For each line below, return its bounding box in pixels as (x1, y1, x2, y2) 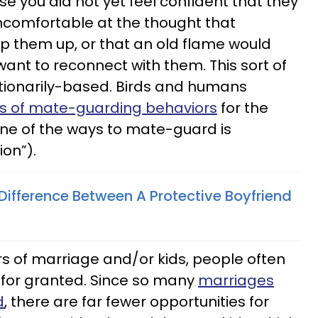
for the (217, 98, 268, 118)
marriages (198, 270, 274, 290)
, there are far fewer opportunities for (4, 292, 269, 312)
